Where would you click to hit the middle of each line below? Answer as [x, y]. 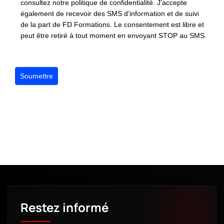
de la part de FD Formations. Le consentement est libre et [112, 25]
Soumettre [36, 76]
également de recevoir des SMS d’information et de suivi [110, 14]
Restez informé [64, 207]
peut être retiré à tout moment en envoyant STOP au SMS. [114, 36]
